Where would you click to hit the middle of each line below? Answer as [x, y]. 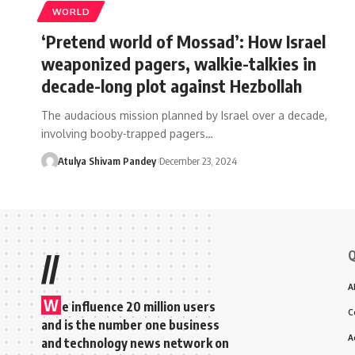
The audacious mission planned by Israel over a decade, [184, 115]
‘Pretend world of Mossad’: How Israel [183, 41]
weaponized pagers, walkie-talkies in [179, 63]
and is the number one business [130, 324]
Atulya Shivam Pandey [107, 160]
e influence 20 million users [139, 306]
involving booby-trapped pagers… [127, 133]
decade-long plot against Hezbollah [172, 85]
